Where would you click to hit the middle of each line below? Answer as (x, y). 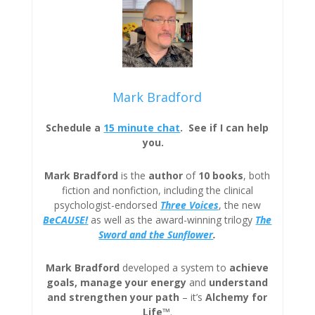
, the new (239, 205)
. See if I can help (225, 127)
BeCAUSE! (66, 219)
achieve (249, 267)
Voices (204, 205)
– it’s (193, 297)
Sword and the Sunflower (156, 234)
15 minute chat (142, 127)
